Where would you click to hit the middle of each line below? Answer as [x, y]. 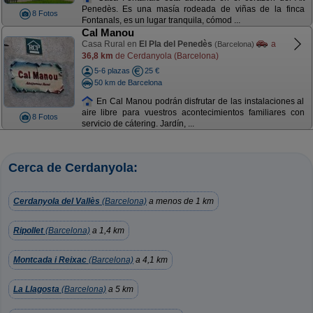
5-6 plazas [112, 71]
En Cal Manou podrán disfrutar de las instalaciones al [199, 101]
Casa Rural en [110, 44]
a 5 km [120, 289]
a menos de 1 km [180, 201]
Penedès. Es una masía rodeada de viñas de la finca [193, 9]
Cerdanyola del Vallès [57, 201]
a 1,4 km [107, 231]
